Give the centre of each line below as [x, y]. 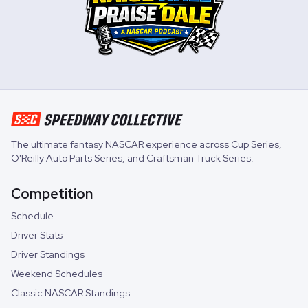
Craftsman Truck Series [199, 158]
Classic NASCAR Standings [70, 293]
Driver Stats [37, 235]
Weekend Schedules [57, 273]
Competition [52, 194]
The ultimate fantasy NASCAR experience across [121, 144]
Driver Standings [48, 254]
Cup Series [255, 144]
